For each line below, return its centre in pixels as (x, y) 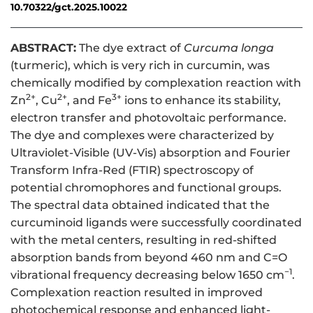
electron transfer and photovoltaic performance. (148, 118)
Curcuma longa (229, 48)
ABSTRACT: (43, 48)
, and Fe (89, 101)
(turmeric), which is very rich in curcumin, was (140, 66)
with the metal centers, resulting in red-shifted (144, 240)
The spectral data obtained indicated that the (140, 205)
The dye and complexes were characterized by (142, 136)
